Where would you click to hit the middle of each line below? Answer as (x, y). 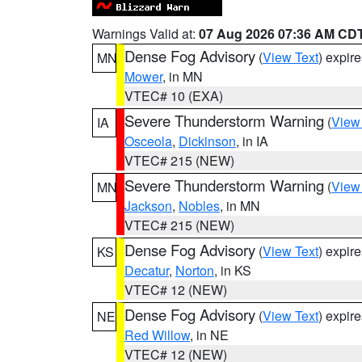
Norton (195, 270)
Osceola (148, 141)
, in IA (252, 141)
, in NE (209, 335)
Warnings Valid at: (145, 34)
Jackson (148, 206)
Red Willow (157, 335)
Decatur (147, 270)
